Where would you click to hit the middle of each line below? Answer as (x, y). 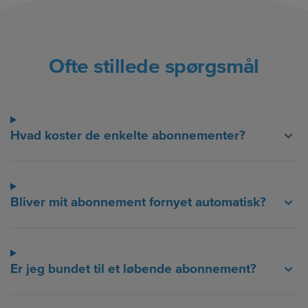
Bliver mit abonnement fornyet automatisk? (138, 202)
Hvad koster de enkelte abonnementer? (128, 135)
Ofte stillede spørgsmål (154, 66)
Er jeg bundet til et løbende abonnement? (133, 269)
